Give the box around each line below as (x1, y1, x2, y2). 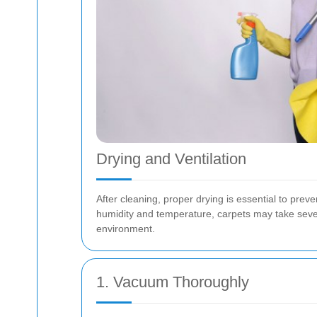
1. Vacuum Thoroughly (96, 272, 249, 291)
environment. (96, 222, 155, 234)
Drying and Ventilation (96, 149, 246, 168)
